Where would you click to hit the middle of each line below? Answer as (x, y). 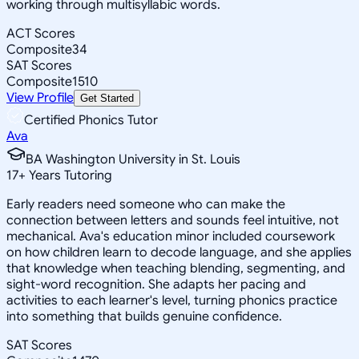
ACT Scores (41, 33)
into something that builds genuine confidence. (144, 316)
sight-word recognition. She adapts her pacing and (156, 284)
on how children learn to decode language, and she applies (179, 252)
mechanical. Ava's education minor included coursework (171, 236)
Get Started (107, 98)
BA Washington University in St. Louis (133, 159)
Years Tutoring (69, 175)
